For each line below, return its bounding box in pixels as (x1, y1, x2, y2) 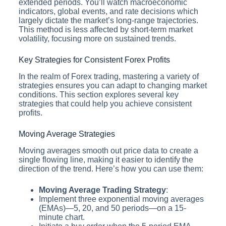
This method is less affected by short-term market (18, 25, 193, 34)
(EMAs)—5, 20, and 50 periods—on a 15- (38, 203, 186, 212)
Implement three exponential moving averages (38, 194, 204, 203)
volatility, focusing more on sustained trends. (18, 34, 176, 43)
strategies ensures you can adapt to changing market (18, 81, 207, 90)
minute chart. (38, 212, 85, 221)
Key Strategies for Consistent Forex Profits (18, 55, 170, 64)
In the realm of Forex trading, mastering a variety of (18, 72, 199, 81)
